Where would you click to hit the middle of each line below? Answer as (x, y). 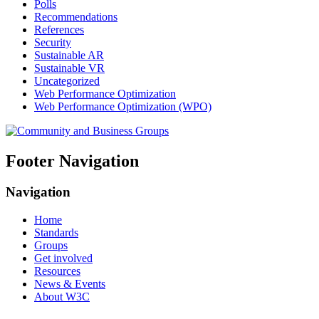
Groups (51, 246)
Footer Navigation (72, 161)
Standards (56, 233)
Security (53, 42)
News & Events (70, 284)
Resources (57, 271)
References (59, 29)
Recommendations (76, 16)
